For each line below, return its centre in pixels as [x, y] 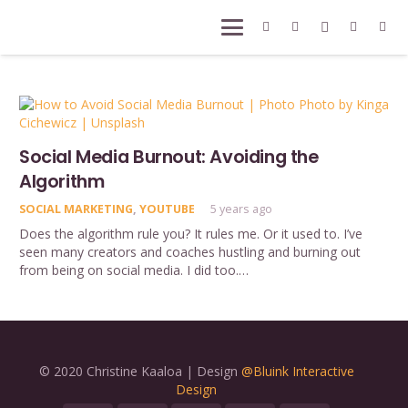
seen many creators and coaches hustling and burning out [190, 251]
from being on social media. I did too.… [134, 270]
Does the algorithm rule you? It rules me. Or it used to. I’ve [191, 233]
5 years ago [241, 209]
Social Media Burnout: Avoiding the [169, 156]
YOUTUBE [167, 209]
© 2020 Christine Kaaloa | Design [140, 371]
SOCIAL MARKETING [76, 209]
